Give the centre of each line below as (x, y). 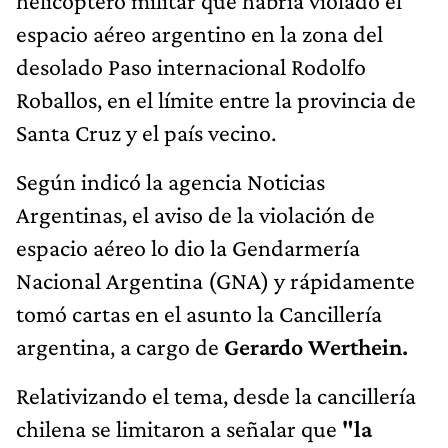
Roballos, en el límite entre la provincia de (216, 99)
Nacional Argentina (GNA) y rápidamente (215, 280)
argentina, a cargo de (117, 346)
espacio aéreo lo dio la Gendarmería (188, 247)
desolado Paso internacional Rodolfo (191, 66)
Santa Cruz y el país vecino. (146, 132)
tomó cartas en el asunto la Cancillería (199, 313)
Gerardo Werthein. (313, 346)
